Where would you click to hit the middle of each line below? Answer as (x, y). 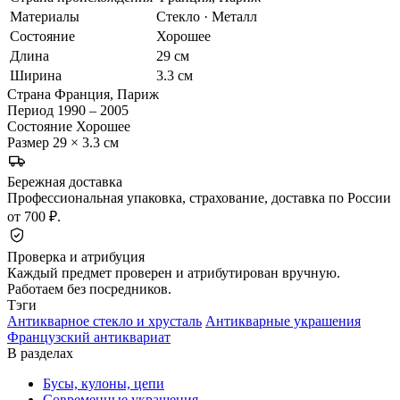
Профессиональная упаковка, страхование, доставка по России (199, 197)
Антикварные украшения (283, 321)
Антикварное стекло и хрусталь (104, 321)
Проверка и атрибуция (76, 256)
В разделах (40, 353)
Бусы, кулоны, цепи (104, 383)
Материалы (45, 16)
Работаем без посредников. (89, 288)
